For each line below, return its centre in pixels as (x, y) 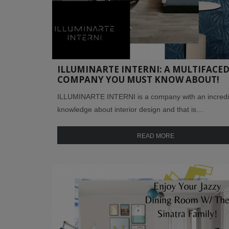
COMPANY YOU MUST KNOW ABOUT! (138, 79)
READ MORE (156, 136)
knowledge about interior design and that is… (130, 109)
